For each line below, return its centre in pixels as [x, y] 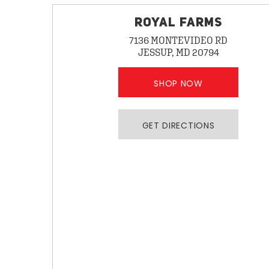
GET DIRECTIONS [178, 125]
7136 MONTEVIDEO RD [178, 40]
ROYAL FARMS [178, 23]
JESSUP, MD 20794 [178, 52]
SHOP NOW [178, 83]
